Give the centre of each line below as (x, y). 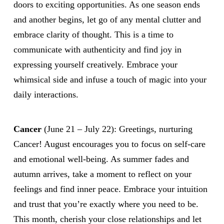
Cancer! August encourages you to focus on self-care (109, 144)
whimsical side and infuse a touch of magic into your (110, 80)
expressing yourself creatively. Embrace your (95, 65)
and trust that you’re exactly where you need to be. (106, 204)
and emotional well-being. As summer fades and (101, 159)
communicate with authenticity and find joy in (97, 50)
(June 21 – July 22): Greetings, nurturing (117, 129)
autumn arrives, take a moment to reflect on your (102, 174)
